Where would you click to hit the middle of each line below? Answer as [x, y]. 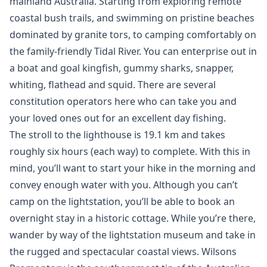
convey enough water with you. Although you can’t [124, 185]
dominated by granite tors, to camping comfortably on [133, 35]
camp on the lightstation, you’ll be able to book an [122, 201]
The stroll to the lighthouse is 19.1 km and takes [117, 135]
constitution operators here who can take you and [123, 101]
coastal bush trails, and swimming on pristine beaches [132, 18]
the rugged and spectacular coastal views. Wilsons [123, 252]
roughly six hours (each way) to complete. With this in [130, 151]
